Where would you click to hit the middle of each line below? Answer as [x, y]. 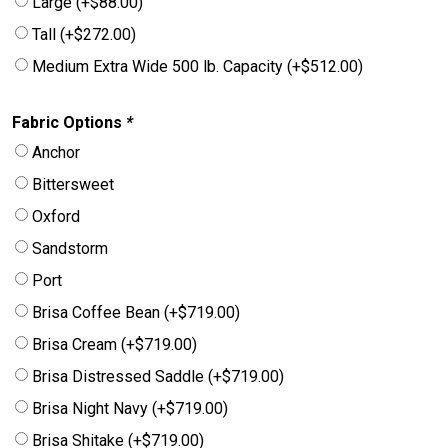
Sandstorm [70, 248]
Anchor [56, 152]
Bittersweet [73, 184]
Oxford [56, 216]
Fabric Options [69, 122]
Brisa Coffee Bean [98, 312]
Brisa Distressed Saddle [120, 376]
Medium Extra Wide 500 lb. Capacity [159, 66]
